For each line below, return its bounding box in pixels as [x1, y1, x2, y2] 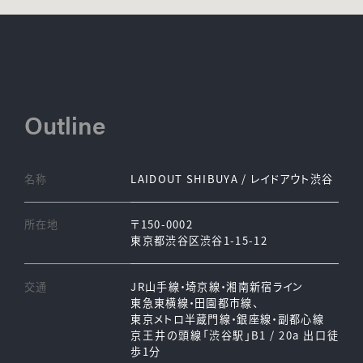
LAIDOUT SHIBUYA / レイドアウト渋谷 [130, 170, 334, 186]
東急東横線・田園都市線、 [130, 295, 259, 311]
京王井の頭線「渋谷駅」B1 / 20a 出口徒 [130, 327, 340, 344]
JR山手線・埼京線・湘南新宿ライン [130, 279, 304, 295]
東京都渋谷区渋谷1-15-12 [130, 233, 267, 249]
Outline [23, 106, 105, 142]
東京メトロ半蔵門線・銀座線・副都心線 [130, 311, 324, 327]
